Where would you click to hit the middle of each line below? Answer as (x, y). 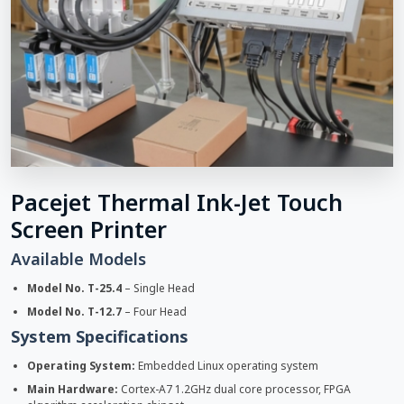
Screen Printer (89, 229)
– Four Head (154, 311)
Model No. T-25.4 (74, 288)
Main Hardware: (73, 389)
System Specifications (100, 336)
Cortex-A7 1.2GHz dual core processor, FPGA (234, 389)
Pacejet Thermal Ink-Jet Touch (177, 202)
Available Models (78, 258)
